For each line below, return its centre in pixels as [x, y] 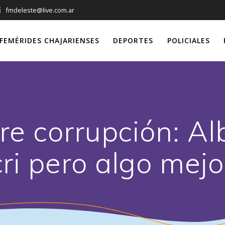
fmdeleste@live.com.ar [40, 10]
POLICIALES [188, 40]
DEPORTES [133, 40]
